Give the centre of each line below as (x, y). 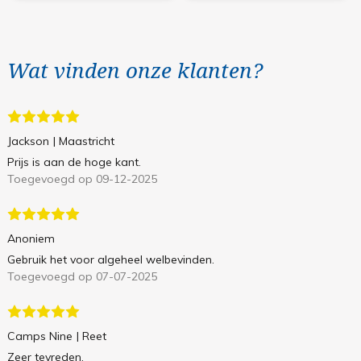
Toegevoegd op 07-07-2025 (82, 277)
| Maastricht (83, 141)
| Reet (91, 336)
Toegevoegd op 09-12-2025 (82, 179)
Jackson (28, 141)
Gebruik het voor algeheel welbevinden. (110, 260)
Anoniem (31, 239)
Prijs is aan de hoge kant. (74, 162)
